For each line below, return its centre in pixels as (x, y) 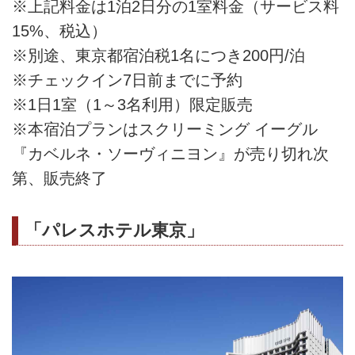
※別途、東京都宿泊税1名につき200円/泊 (158, 55)
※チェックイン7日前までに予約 (127, 80)
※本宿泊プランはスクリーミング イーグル (165, 129)
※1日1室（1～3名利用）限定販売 (132, 104)
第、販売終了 (59, 178)
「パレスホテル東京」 (114, 230)
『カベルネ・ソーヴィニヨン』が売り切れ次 (170, 153)
